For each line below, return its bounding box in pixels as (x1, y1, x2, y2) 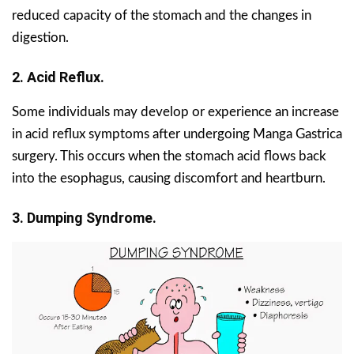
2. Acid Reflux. (12, 69, 104, 86)
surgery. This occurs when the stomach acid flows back (12, 149, 326, 164)
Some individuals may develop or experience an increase (12, 105, 339, 119)
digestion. (12, 31, 69, 45)
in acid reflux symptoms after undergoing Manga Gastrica (12, 127, 342, 141)
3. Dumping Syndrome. (12, 209, 156, 227)
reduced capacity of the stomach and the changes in (12, 9, 311, 23)
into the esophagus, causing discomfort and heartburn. (12, 171, 326, 186)
